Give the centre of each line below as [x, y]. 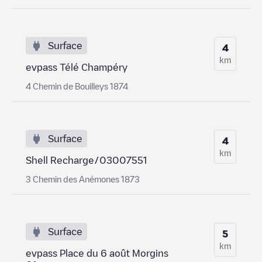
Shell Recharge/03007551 [86, 160]
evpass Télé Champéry [77, 67]
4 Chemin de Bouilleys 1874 [77, 86]
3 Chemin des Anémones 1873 [83, 179]
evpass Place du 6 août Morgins [97, 253]
